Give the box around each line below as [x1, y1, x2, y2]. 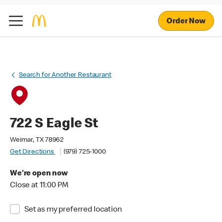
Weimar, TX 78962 [10, 137, 64, 144]
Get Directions [10, 149, 55, 156]
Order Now [166, 17, 206, 26]
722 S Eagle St [10, 117, 98, 131]
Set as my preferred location [24, 206, 122, 214]
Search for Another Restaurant [19, 72, 111, 79]
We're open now [10, 170, 68, 178]
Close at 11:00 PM [10, 182, 68, 190]
